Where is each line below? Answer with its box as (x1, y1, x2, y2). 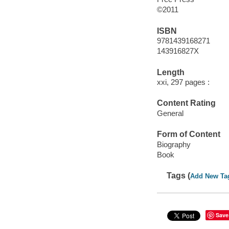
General (156, 108, 184, 118)
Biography (156, 140, 191, 149)
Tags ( (167, 171, 191, 180)
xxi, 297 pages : (156, 78, 210, 87)
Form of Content (156, 130, 220, 139)
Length (156, 67, 185, 77)
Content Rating (156, 99, 216, 108)
